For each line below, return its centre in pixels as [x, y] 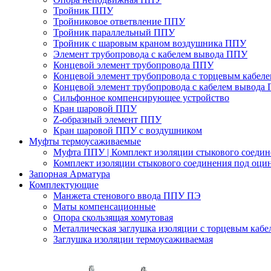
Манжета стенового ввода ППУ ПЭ [127, 195]
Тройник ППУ [83, 10]
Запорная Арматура [70, 174]
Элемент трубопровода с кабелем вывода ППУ [150, 54]
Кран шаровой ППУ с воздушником [128, 130]
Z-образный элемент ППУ [107, 119]
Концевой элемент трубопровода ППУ [133, 65]
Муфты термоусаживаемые [85, 141]
